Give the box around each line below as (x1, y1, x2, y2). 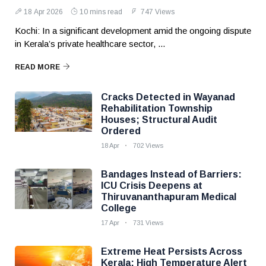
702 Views (133, 142, 163, 149)
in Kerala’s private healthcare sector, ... (15, 39, 165, 49)
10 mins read (80, 8, 122, 16)
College (101, 203, 137, 213)
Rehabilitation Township (101, 103, 213, 113)
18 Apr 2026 (24, 8, 63, 16)
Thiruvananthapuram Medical (101, 192, 236, 202)
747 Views (139, 8, 175, 16)
